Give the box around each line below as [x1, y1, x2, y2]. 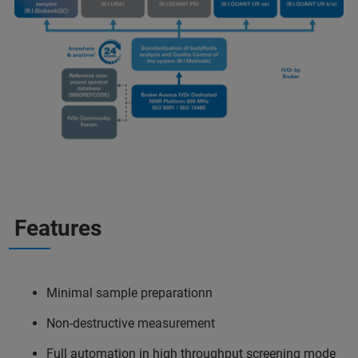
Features [14, 215, 101, 242]
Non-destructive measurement [46, 316, 215, 332]
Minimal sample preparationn [46, 285, 213, 301]
